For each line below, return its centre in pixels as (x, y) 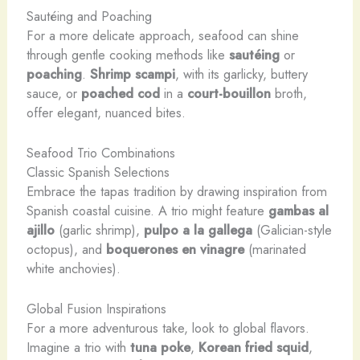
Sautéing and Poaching (89, 16)
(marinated (275, 250)
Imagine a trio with (78, 348)
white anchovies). (73, 269)
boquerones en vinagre (175, 250)
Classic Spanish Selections (98, 172)
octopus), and (66, 250)
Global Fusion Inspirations (96, 309)
